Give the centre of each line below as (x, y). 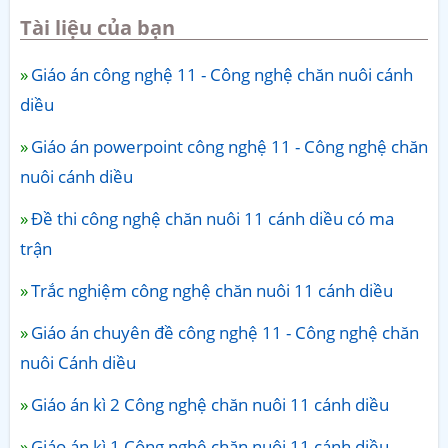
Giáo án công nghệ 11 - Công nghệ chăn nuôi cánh (222, 75)
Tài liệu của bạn (97, 28)
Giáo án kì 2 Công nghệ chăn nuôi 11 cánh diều (210, 405)
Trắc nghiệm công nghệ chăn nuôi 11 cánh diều (212, 291)
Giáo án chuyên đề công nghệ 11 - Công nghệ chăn (225, 333)
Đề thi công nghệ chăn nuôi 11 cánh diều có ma (212, 219)
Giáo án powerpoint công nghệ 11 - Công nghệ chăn (229, 147)
